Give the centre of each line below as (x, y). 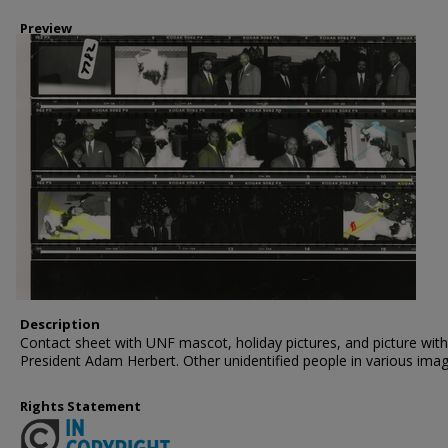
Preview (46, 28)
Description (60, 324)
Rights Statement (80, 406)
